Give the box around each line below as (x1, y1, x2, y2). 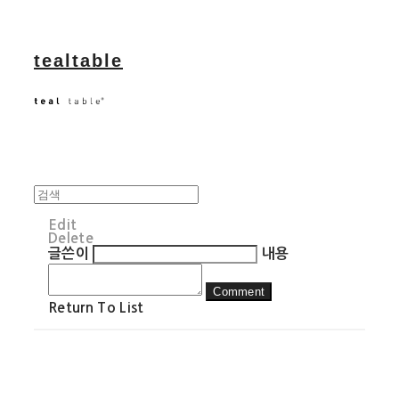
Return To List (48, 300, 144, 314)
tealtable (34, 50, 123, 70)
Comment (213, 284, 265, 298)
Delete (48, 231, 94, 245)
